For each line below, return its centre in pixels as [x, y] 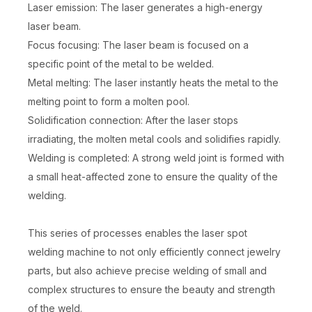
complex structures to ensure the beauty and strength [151, 290]
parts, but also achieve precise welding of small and [147, 271]
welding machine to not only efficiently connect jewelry [154, 252]
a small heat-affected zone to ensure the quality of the [153, 177]
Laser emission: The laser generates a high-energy [145, 8]
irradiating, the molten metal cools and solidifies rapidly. [154, 139]
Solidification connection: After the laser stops [133, 120]
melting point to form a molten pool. [109, 102]
